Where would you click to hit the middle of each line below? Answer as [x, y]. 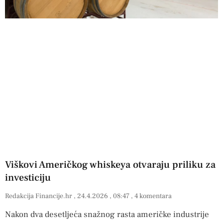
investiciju [28, 178]
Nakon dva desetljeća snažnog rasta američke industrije [107, 215]
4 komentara [152, 196]
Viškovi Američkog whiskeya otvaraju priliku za [110, 165]
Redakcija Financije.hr [39, 196]
